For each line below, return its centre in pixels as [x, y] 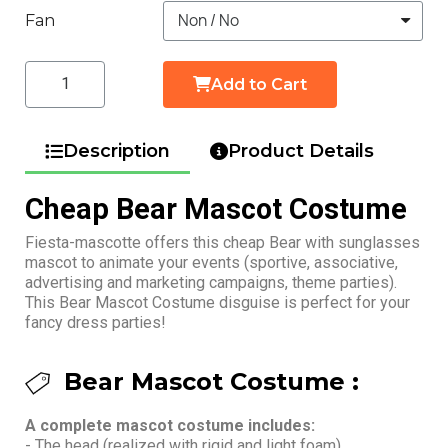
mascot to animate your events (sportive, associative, [211, 262]
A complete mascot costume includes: [170, 425]
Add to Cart [259, 84]
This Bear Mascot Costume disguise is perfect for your [217, 302]
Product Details [301, 150]
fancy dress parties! [95, 322]
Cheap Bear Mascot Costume [216, 208]
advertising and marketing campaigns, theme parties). [211, 282]
